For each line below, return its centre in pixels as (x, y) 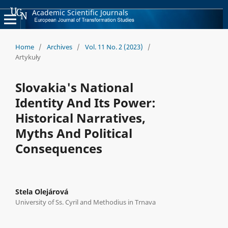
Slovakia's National (74, 87)
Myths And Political (74, 133)
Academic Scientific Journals (80, 12)
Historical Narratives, (80, 118)
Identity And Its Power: (85, 102)
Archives (59, 47)
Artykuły (28, 57)
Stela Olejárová (41, 191)
